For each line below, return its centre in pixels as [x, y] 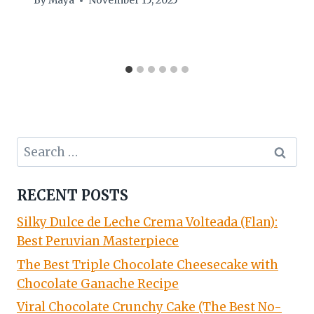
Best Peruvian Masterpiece [98, 241]
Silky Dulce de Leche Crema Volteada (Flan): [147, 222]
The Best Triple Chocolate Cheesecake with [148, 265]
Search [37, 145]
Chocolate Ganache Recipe [98, 284]
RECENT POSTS [73, 195]
